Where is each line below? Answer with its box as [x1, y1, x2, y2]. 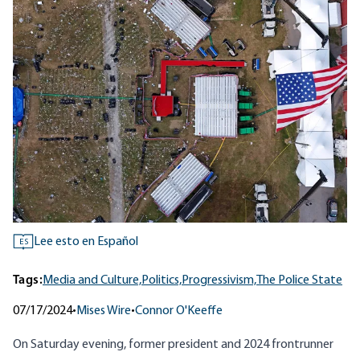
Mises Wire [76, 305, 131, 318]
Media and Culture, [43, 274, 141, 288]
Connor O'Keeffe [135, 305, 223, 318]
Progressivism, [182, 274, 256, 288]
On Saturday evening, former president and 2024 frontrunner [13, 338, 333, 352]
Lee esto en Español [34, 235, 138, 249]
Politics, [141, 274, 182, 288]
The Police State [256, 274, 342, 288]
